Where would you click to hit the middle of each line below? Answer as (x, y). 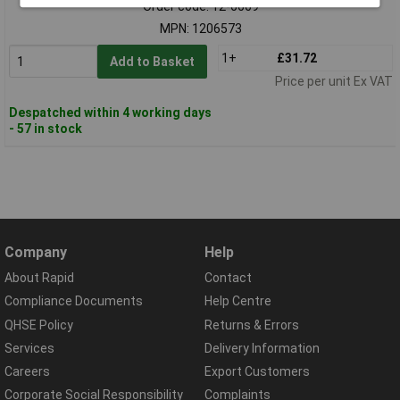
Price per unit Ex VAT (333, 81)
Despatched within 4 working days (110, 112)
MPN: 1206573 (200, 28)
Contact (228, 278)
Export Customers (257, 371)
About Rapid (39, 278)
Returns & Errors (252, 325)
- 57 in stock (45, 128)
